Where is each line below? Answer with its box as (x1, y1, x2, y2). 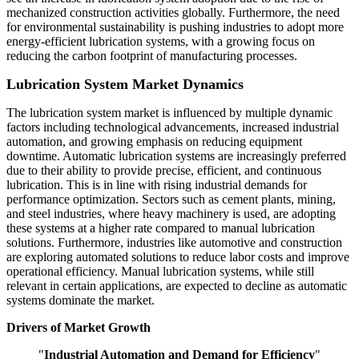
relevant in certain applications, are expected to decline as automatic (6, 279, 347, 293)
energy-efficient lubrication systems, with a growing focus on (6, 34, 315, 49)
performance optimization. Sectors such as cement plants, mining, (6, 192, 336, 207)
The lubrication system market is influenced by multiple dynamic (6, 106, 333, 120)
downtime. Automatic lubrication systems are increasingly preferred (6, 149, 346, 163)
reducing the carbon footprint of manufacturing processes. (6, 49, 297, 63)
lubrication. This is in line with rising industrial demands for (6, 178, 307, 192)
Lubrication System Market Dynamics (6, 76, 244, 93)
